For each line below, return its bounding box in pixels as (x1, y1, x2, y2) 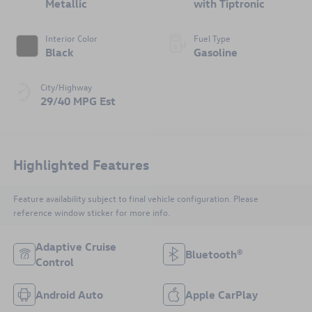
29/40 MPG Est (40, 93, 116, 108)
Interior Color (45, 31, 97, 44)
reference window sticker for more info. (13, 206, 170, 219)
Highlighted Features (13, 155, 149, 173)
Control (35, 254, 74, 269)
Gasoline (194, 45, 237, 59)
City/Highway (40, 80, 92, 93)
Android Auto (35, 287, 103, 302)
